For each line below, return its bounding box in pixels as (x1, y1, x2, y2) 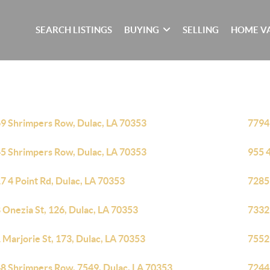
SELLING (183, 25, 219, 35)
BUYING (124, 25, 160, 35)
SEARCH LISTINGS (36, 25, 113, 35)
